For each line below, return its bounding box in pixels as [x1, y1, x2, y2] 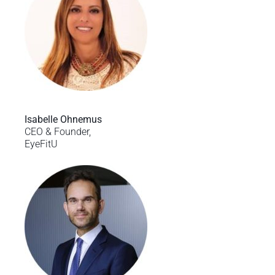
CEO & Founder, [24, 126, 91, 138]
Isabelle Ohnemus [24, 114, 102, 126]
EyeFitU [24, 138, 58, 150]
